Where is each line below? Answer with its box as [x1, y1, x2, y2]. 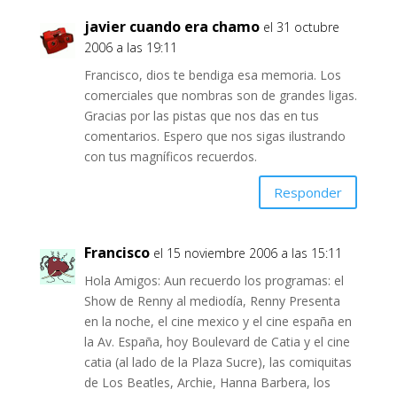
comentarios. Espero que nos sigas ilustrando [83, 128, 346, 145]
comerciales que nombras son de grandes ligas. [83, 87, 357, 105]
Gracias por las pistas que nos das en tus [83, 107, 319, 125]
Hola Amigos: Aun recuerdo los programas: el [83, 272, 344, 290]
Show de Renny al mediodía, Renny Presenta [83, 292, 340, 310]
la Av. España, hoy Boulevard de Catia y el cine [83, 333, 350, 351]
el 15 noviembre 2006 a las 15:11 [152, 245, 342, 262]
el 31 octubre [262, 19, 339, 36]
